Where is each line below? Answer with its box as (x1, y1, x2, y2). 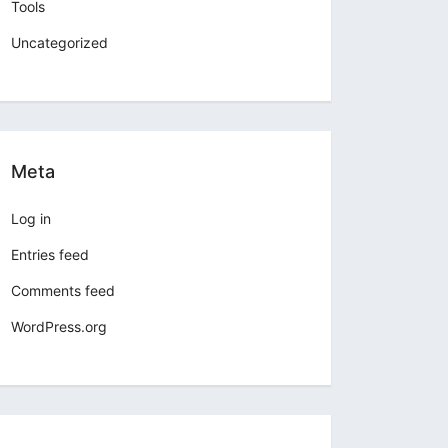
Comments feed (11, 282, 115, 300)
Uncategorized (11, 34, 108, 52)
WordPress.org (11, 318, 107, 336)
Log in (11, 210, 51, 228)
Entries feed (11, 246, 89, 264)
